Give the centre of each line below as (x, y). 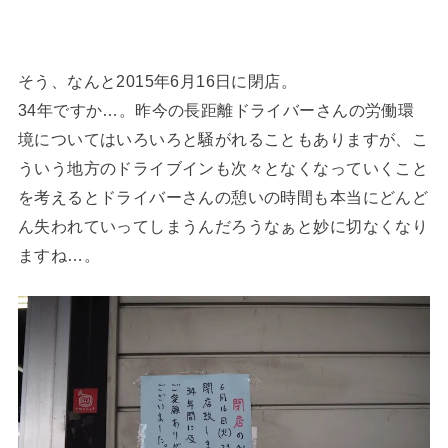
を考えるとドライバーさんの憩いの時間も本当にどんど (223, 196)
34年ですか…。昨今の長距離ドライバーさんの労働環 (216, 109)
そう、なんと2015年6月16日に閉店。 (157, 80)
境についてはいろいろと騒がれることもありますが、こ (223, 138)
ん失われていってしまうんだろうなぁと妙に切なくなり (223, 225)
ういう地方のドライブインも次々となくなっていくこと (223, 167)
